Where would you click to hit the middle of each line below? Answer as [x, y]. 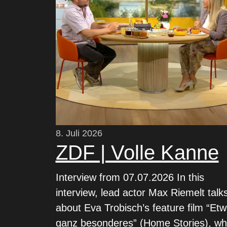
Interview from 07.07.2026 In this [130, 177]
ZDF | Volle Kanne [137, 153]
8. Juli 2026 [79, 133]
